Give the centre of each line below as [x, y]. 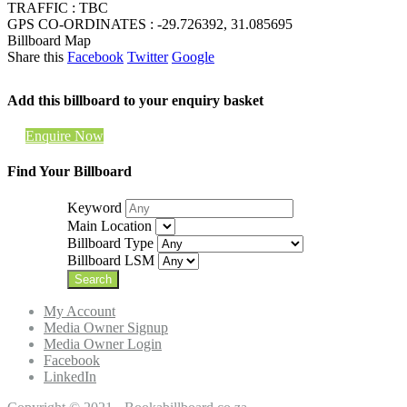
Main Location [110, 226]
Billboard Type [111, 243]
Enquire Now [65, 135]
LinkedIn [70, 377]
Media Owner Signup [106, 328]
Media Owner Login [103, 344]
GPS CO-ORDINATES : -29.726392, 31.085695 [150, 24]
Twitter [148, 56]
